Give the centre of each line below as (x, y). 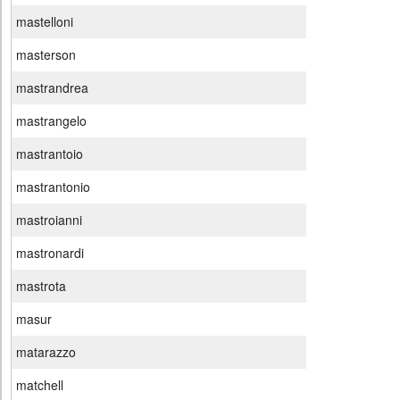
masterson (46, 55)
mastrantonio (53, 187)
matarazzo (46, 352)
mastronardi (50, 253)
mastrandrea (52, 88)
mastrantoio (50, 154)
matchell (40, 385)
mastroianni (49, 220)
